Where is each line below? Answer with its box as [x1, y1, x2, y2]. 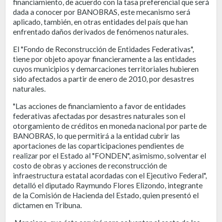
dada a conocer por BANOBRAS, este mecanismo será [13, 7, 190, 16]
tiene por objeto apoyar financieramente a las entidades [13, 54, 198, 63]
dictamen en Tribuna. [13, 200, 82, 210]
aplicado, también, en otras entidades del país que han [13, 17, 188, 26]
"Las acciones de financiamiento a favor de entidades [13, 101, 186, 111]
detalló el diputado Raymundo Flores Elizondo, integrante [13, 180, 203, 190]
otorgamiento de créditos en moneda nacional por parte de [13, 121, 207, 130]
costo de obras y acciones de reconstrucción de [13, 161, 167, 170]
